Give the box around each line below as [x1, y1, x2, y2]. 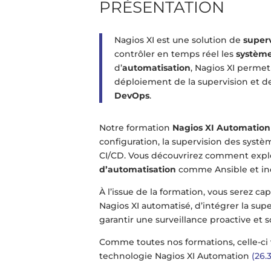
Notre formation [99, 122, 173, 134]
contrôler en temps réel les [114, 48, 237, 60]
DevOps [114, 90, 150, 102]
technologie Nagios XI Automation [99, 250, 252, 262]
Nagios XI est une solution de [114, 34, 244, 46]
